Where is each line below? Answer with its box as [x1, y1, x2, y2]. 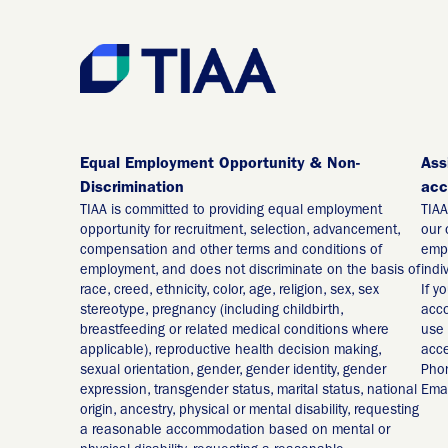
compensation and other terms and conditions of [80, 243, 382, 258]
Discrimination [80, 180, 184, 197]
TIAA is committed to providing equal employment [80, 203, 382, 218]
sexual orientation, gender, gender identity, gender [80, 363, 386, 378]
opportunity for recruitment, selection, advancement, [80, 223, 400, 238]
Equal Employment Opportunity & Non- [80, 156, 360, 173]
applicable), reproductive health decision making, [80, 343, 381, 358]
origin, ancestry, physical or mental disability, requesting [80, 403, 419, 418]
